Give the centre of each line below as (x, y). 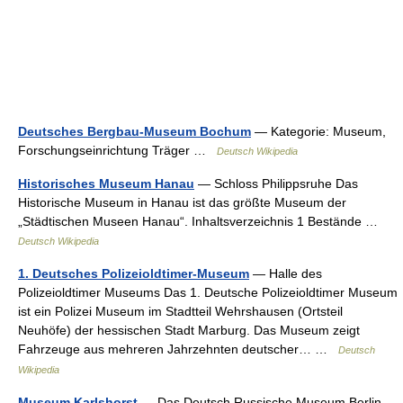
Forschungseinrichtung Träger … (117, 151)
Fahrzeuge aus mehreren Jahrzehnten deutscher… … (178, 349)
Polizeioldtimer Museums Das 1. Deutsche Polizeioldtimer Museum (208, 293)
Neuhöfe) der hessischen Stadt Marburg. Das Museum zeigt (189, 331)
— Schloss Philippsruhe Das (276, 184)
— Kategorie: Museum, (318, 132)
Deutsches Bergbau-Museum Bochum (134, 132)
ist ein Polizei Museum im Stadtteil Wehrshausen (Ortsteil (180, 312)
